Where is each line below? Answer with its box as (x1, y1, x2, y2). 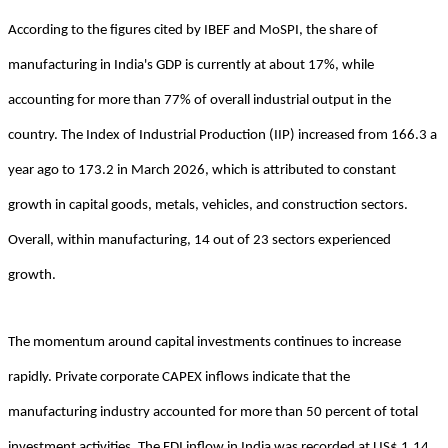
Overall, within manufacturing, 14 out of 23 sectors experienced (8, 232, 391, 248)
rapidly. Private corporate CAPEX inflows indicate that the (8, 369, 350, 385)
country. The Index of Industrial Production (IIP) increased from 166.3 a (8, 127, 437, 143)
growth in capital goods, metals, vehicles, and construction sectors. (8, 197, 408, 213)
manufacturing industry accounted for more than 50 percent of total (8, 404, 418, 420)
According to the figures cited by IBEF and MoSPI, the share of (8, 22, 378, 38)
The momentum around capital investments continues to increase (8, 334, 401, 350)
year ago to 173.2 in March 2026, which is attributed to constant (8, 162, 396, 178)
